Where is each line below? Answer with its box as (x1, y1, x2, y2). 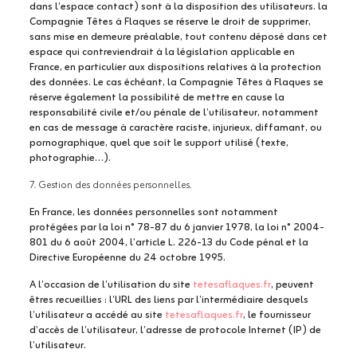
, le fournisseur (242, 307, 311, 324)
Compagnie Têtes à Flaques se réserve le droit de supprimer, (29, 14, 311, 30)
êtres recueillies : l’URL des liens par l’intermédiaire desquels (29, 292, 308, 308)
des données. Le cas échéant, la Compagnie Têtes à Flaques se (29, 74, 324, 91)
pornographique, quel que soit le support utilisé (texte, (29, 135, 288, 151)
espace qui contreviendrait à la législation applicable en (29, 44, 295, 61)
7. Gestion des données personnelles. (29, 177, 191, 194)
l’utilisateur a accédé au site (29, 307, 165, 324)
